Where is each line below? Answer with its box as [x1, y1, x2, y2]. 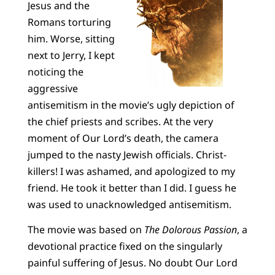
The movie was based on [27, 223, 144, 237]
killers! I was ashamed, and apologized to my [27, 164, 235, 178]
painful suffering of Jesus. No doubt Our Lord [27, 256, 238, 270]
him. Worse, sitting [27, 31, 115, 45]
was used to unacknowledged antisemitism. [27, 197, 231, 211]
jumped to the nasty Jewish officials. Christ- [27, 147, 227, 161]
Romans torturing [27, 15, 111, 29]
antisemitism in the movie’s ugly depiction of [27, 98, 234, 112]
